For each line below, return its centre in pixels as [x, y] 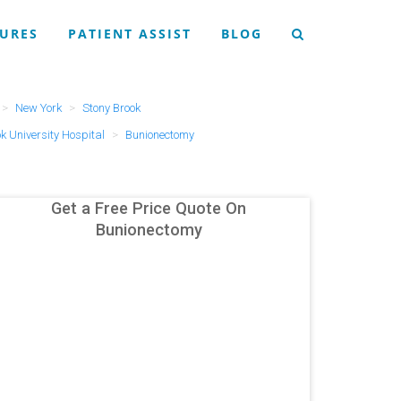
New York [38, 108]
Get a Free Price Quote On [149, 208]
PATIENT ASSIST [130, 34]
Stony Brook [111, 108]
